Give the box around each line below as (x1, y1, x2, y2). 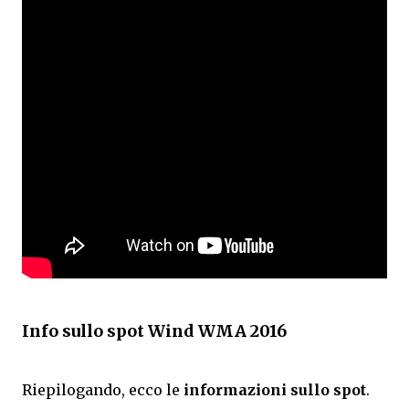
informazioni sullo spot (184, 381, 366, 400)
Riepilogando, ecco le (22, 381, 184, 400)
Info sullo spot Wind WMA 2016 (22, 320, 287, 342)
